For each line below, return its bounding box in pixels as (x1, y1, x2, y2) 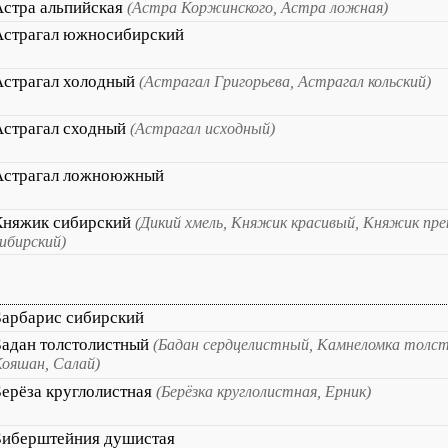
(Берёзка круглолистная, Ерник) (156, 383, 371, 400)
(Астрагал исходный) (130, 120, 275, 137)
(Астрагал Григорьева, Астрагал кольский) (139, 73, 431, 90)
